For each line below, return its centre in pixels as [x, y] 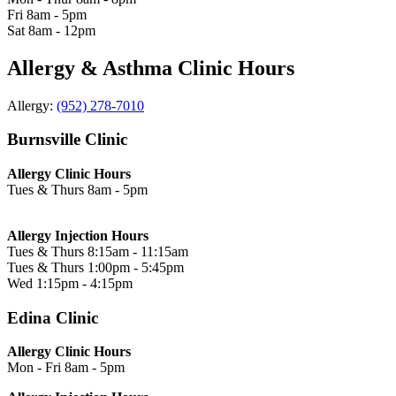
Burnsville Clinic [67, 140]
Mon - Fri [36, 368]
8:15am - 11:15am [138, 252]
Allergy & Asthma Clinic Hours [151, 68]
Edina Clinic [53, 317]
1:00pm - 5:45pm [136, 268]
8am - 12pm [62, 30]
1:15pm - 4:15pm [84, 284]
